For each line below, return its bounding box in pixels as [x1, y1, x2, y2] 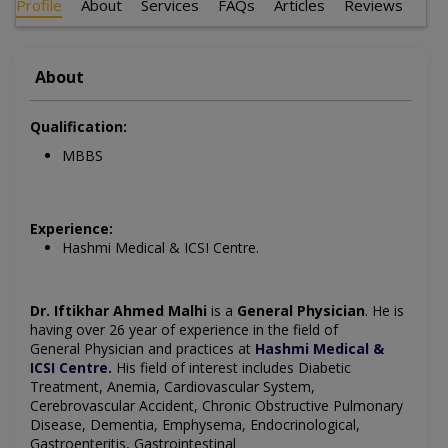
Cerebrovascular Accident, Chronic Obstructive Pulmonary [30, 396, 403, 416]
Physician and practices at [84, 339, 255, 359]
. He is [365, 301, 404, 321]
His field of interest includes [112, 358, 298, 378]
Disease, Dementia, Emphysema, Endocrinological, [30, 415, 360, 435]
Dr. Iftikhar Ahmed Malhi [30, 301, 207, 321]
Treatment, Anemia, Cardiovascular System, [30, 377, 315, 397]
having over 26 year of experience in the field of [30, 320, 338, 340]
